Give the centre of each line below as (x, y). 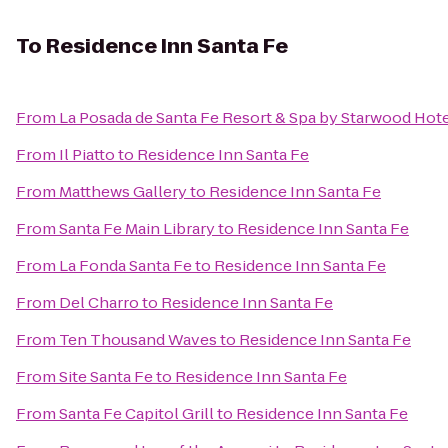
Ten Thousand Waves (138, 339)
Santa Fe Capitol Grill (136, 413)
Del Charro (99, 302)
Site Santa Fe (106, 376)
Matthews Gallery (123, 191)
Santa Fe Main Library (137, 228)
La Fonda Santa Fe (125, 265)
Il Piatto (87, 154)
